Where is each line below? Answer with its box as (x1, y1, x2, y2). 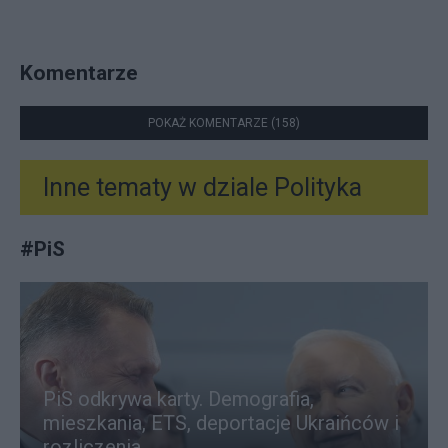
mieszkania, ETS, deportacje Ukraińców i (43, 411, 399, 436)
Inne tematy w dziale (43, 173, 268, 203)
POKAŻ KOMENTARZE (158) (148, 116, 300, 131)
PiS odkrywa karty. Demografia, (43, 387, 314, 412)
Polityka (268, 173, 362, 203)
